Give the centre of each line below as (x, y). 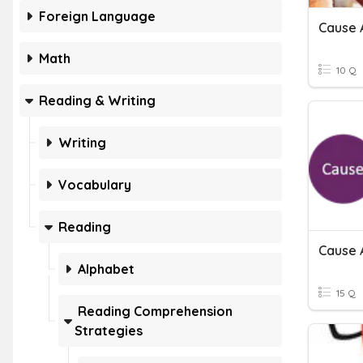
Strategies (109, 331)
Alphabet (106, 269)
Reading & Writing (97, 100)
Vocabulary (95, 185)
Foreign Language (97, 16)
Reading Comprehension (155, 311)
